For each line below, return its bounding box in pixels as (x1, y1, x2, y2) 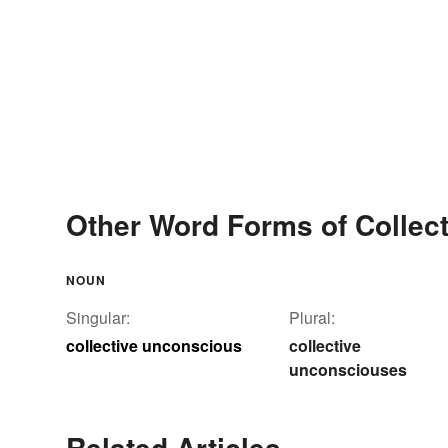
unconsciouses (289, 358, 407, 382)
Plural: (289, 306, 335, 330)
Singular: (66, 306, 130, 330)
